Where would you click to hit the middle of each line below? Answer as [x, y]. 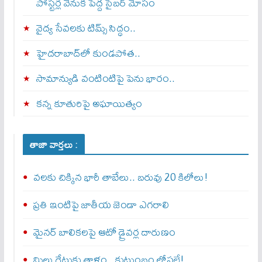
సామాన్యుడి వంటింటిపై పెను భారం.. [105, 78]
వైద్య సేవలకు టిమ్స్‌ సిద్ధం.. [86, 27]
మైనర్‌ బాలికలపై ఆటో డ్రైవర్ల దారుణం [104, 232]
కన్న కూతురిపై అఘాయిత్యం [89, 103]
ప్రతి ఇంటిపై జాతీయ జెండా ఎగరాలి [101, 204]
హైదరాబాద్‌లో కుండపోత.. [88, 53]
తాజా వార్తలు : [54, 144]
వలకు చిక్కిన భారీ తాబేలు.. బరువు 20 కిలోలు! [120, 177]
